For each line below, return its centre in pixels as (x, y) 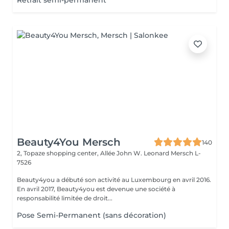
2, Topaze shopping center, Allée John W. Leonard (94, 153)
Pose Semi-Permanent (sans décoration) (91, 215)
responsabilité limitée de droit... (65, 198)
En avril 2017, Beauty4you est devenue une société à (96, 189)
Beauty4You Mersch (69, 142)
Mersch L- (186, 153)
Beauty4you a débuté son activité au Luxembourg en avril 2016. (114, 180)
